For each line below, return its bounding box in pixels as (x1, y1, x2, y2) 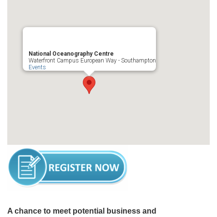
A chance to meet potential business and (7, 207, 156, 215)
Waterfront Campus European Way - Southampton (28, 57, 156, 64)
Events (28, 64, 46, 71)
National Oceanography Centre (28, 50, 114, 57)
